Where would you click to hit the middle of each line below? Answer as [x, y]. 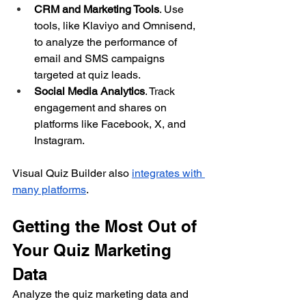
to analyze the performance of [107, 42]
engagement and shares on [102, 108]
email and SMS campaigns [101, 59]
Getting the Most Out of [107, 226]
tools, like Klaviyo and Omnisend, [116, 26]
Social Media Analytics [89, 92]
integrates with [168, 173]
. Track [161, 92]
